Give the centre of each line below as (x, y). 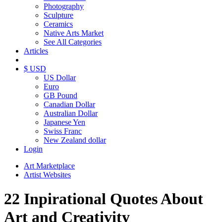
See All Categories (73, 42)
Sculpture (58, 15)
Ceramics (58, 24)
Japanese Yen (64, 122)
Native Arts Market (74, 33)
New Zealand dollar (75, 140)
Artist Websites (47, 175)
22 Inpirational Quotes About (104, 199)
